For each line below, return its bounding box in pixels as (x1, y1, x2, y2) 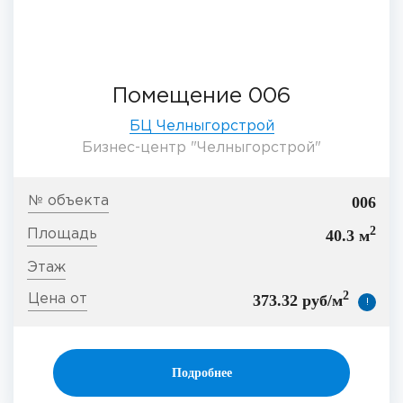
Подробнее (171, 366, 232, 381)
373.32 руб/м (253, 291, 343, 310)
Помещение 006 (112, 86, 291, 107)
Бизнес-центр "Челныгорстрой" (82, 141, 321, 156)
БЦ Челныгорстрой (129, 120, 274, 134)
